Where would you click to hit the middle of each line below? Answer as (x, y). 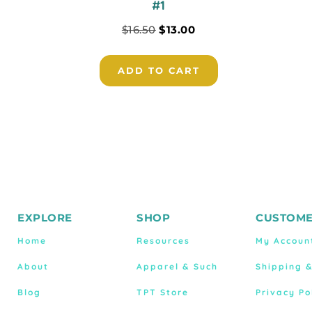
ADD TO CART (158, 70)
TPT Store (163, 292)
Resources (163, 240)
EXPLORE (45, 217)
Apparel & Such (177, 266)
